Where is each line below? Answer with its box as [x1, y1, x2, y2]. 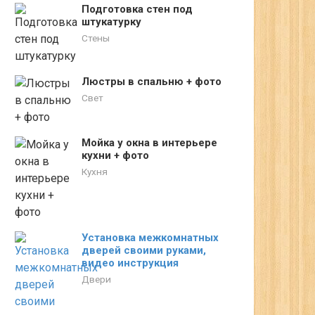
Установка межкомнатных [82, 231, 219, 244]
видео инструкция [82, 257, 179, 269]
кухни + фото [82, 149, 149, 162]
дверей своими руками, [82, 244, 206, 257]
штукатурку [82, 15, 141, 28]
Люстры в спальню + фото [82, 75, 221, 88]
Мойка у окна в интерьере [82, 136, 217, 149]
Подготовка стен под [82, 3, 193, 15]
